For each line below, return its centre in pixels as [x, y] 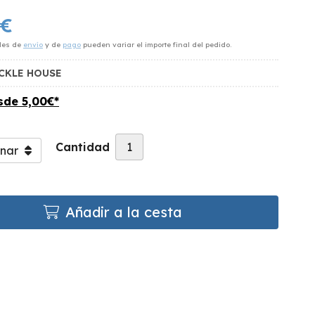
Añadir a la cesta [123, 212]
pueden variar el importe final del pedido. [156, 44]
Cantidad [83, 147]
